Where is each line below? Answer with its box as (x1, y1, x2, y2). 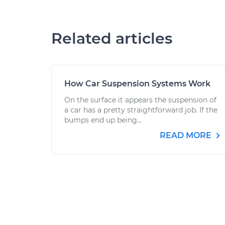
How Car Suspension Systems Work (64, 79, 210, 88)
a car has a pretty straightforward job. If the (64, 105, 217, 115)
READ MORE (160, 131, 213, 140)
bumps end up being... (64, 116, 142, 125)
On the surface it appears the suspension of (64, 95, 216, 104)
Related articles (51, 29, 172, 48)
